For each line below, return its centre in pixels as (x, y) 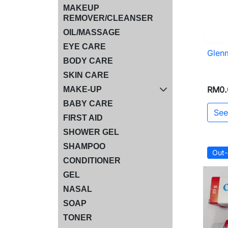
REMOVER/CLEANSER (108, 18)
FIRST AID (83, 118)
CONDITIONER (92, 160)
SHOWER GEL (91, 132)
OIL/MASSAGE (92, 32)
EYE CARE (84, 46)
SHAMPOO (84, 146)
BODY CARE (88, 61)
